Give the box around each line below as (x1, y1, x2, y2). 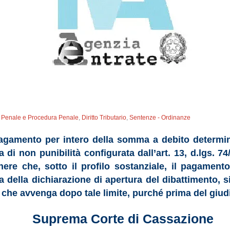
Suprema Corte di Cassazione (32, 212, 214, 226)
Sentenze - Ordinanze (129, 114, 191, 121)
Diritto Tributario (82, 114, 127, 121)
